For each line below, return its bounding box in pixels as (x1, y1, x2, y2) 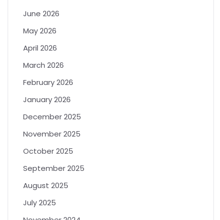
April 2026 (23, 42, 57, 53)
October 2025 (23, 145, 73, 156)
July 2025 (23, 197, 56, 208)
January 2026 (23, 94, 71, 105)
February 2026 (23, 77, 73, 87)
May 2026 (23, 25, 56, 36)
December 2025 (23, 111, 81, 122)
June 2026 (23, 8, 59, 19)
